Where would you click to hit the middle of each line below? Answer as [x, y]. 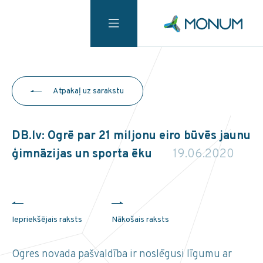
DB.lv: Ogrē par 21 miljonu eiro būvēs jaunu [131, 136]
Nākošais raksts [140, 220]
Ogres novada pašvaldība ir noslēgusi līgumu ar [122, 255]
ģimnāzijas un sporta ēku [83, 154]
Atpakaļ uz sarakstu [88, 91]
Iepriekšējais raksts [47, 220]
